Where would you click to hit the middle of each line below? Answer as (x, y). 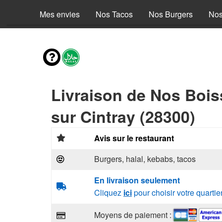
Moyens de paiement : (133, 215)
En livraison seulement (137, 180)
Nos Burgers (171, 14)
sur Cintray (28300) (123, 116)
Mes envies (60, 14)
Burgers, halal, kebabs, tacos (145, 159)
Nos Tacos (114, 14)
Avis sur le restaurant (134, 138)
